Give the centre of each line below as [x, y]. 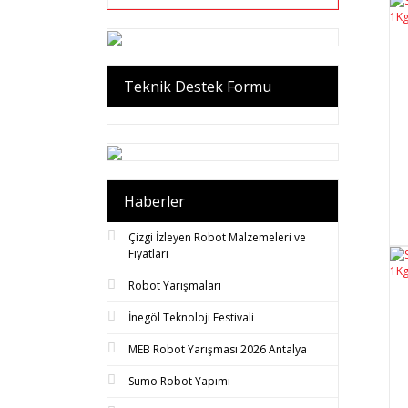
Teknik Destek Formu [198, 86]
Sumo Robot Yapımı [179, 381]
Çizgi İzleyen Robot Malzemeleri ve [217, 237]
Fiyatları [148, 253]
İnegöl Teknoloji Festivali [191, 317]
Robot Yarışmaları [175, 285]
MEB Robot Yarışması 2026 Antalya [218, 349]
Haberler [154, 201]
